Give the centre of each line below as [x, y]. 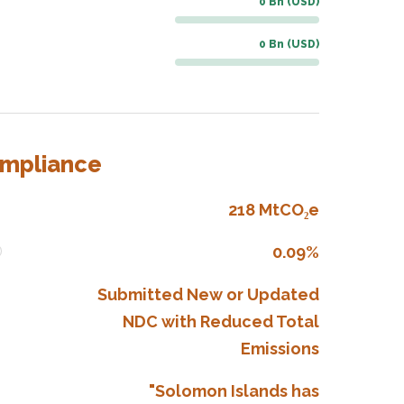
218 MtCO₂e [274, 210]
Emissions [280, 349]
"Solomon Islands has [234, 391]
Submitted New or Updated [208, 294]
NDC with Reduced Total [221, 321]
